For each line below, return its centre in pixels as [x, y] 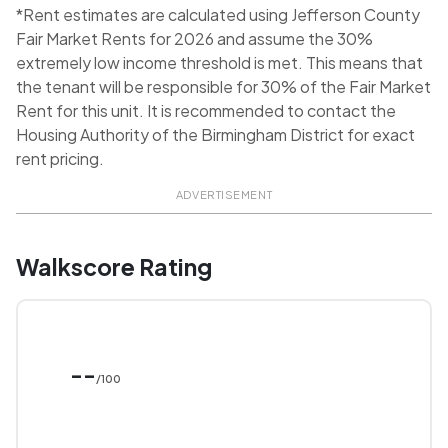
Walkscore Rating [114, 267]
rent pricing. [60, 159]
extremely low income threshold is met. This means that [219, 63]
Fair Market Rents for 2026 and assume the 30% [194, 39]
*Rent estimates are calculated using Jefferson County [218, 15]
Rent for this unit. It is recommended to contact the [206, 111]
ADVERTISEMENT [224, 195]
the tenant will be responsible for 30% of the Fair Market [223, 87]
